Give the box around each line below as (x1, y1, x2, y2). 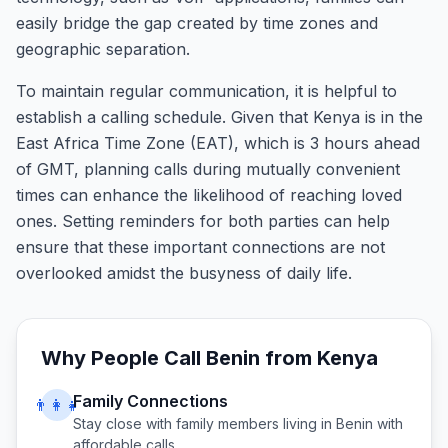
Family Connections (73, 391, 228, 411)
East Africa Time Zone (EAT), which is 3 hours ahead (16, 133, 420, 153)
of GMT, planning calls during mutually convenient (16, 159, 400, 179)
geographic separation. (16, 39, 190, 59)
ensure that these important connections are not (16, 237, 385, 257)
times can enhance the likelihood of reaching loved (16, 185, 402, 205)
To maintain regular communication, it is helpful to (16, 81, 397, 101)
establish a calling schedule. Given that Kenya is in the (16, 107, 423, 127)
